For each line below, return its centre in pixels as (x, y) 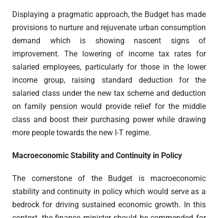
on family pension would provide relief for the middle (109, 107)
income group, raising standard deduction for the (109, 80)
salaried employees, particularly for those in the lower (109, 67)
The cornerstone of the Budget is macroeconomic (109, 179)
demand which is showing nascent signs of (109, 41)
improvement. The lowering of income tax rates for (109, 54)
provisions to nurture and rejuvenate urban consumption (109, 28)
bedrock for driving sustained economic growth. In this (109, 205)
